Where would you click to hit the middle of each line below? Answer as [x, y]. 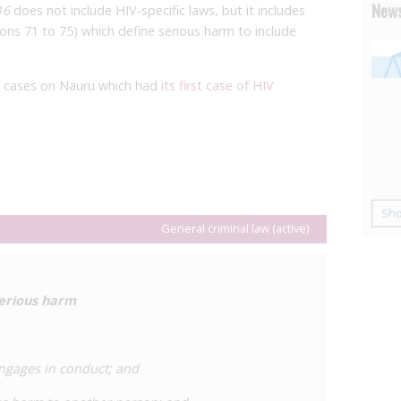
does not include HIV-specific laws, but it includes [158, 10]
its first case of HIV [218, 85]
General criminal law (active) [235, 228]
